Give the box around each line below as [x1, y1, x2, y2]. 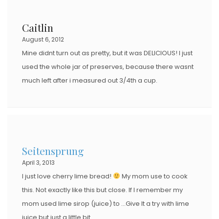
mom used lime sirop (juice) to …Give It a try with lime [22, 198, 189, 208]
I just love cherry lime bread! [22, 171, 113, 181]
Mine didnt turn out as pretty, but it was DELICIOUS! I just [22, 48, 193, 58]
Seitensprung [22, 143, 84, 157]
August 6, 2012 [22, 35, 64, 44]
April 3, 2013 [22, 158, 55, 167]
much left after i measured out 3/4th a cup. [22, 75, 157, 85]
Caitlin [22, 20, 53, 34]
